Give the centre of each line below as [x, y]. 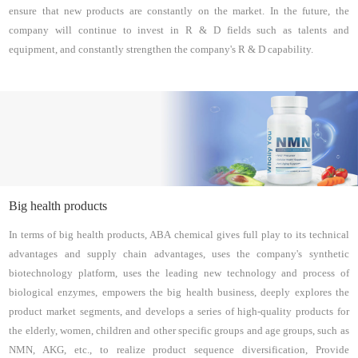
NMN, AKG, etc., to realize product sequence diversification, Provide [179, 350]
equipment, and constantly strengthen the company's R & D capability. [161, 49]
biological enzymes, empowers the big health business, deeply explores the [179, 293]
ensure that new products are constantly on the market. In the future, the [179, 11]
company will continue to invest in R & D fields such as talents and [179, 30]
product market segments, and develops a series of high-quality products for [179, 312]
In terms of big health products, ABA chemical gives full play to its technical [179, 235]
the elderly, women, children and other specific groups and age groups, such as [179, 331]
